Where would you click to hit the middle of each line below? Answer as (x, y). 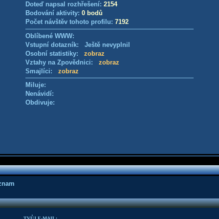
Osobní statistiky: (55, 54)
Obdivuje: (40, 102)
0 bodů (92, 13)
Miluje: (35, 85)
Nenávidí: (39, 94)
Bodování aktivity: (53, 13)
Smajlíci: (42, 71)
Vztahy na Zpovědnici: (62, 62)
